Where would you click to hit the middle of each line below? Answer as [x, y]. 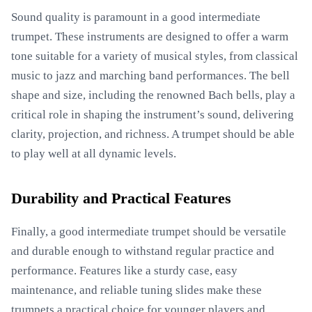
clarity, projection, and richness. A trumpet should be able [153, 134]
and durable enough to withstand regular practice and [143, 251]
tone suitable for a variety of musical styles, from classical [155, 56]
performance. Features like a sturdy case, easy [124, 271]
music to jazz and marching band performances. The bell [150, 76]
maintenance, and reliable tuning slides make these [136, 290]
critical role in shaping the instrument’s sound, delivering [153, 115]
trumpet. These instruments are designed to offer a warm [150, 37]
